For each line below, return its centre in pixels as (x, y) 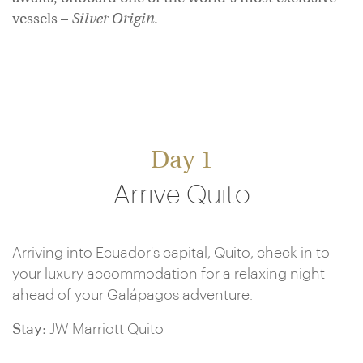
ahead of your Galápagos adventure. (132, 295)
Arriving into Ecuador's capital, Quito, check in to (171, 253)
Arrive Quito (181, 195)
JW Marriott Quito (105, 329)
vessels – (42, 20)
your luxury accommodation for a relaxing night (169, 274)
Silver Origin (113, 20)
